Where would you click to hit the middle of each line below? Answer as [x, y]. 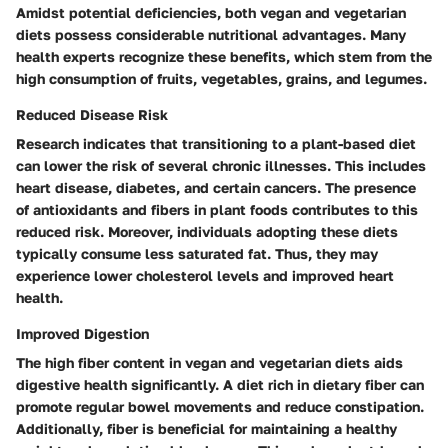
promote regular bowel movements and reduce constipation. [220, 406]
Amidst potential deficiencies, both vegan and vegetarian [211, 12]
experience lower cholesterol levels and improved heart [205, 275]
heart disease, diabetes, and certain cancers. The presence [216, 187]
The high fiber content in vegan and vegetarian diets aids [209, 362]
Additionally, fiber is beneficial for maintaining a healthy [206, 428]
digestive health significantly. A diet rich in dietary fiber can [220, 384]
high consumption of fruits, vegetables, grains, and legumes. [221, 78]
